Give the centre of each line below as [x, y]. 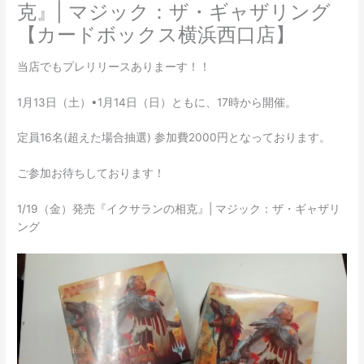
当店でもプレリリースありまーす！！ [114, 66]
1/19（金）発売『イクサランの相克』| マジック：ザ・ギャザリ [179, 209]
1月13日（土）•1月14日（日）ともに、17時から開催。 [157, 102]
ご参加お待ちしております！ [91, 173]
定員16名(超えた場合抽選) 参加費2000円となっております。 [174, 138]
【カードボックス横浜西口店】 [156, 35]
